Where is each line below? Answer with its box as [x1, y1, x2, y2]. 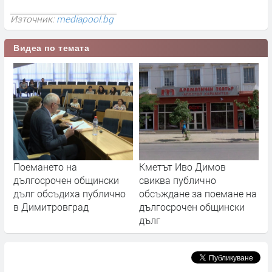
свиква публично [139, 173, 216, 186]
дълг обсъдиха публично [13, 186, 126, 200]
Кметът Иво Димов [139, 160, 226, 173]
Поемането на [13, 160, 77, 173]
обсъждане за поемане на [139, 186, 257, 200]
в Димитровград [13, 200, 89, 213]
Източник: [10, 12, 56, 25]
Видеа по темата [13, 42, 90, 53]
